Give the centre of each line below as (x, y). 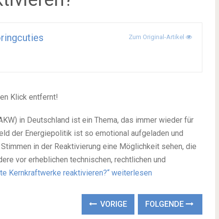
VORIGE (113, 204)
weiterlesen (132, 173)
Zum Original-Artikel (157, 37)
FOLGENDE (166, 204)
